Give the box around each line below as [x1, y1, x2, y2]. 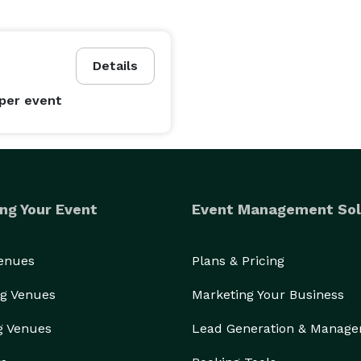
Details [93, 58, 138, 73]
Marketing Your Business [192, 287, 344, 302]
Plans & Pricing [192, 253, 284, 268]
